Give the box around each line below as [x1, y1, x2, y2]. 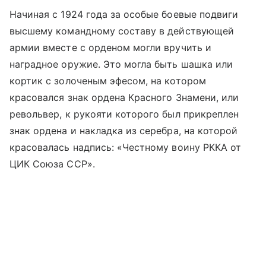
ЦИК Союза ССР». [9, 158, 95, 170]
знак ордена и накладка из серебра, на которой [9, 125, 238, 137]
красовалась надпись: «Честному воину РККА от [9, 141, 242, 154]
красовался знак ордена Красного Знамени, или [9, 91, 239, 104]
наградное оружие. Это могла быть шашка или [9, 58, 233, 71]
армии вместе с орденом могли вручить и [9, 42, 211, 54]
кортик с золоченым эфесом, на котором [9, 75, 206, 87]
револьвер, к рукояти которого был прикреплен [9, 108, 239, 121]
